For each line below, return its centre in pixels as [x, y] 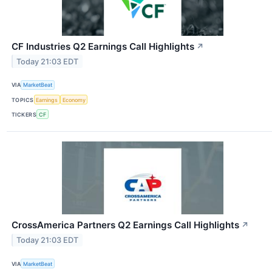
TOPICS [23, 100]
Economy [74, 100]
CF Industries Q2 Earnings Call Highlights [103, 46]
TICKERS [24, 114]
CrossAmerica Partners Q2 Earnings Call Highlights [125, 225]
